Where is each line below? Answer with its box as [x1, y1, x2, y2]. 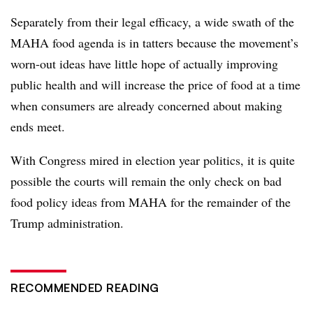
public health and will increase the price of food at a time [10, 76, 300, 93]
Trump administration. [10, 214, 124, 231]
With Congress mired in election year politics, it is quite [10, 152, 295, 168]
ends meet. [10, 118, 73, 135]
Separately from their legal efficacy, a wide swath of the [10, 13, 294, 30]
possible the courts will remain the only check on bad [10, 173, 282, 189]
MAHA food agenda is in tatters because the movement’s [10, 34, 298, 51]
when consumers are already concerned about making [10, 97, 282, 114]
